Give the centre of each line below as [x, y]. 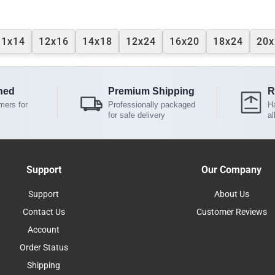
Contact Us [44, 212]
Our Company [231, 169]
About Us [231, 194]
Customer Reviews [231, 212]
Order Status [44, 247]
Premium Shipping [152, 91]
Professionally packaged [152, 104]
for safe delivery [137, 115]
